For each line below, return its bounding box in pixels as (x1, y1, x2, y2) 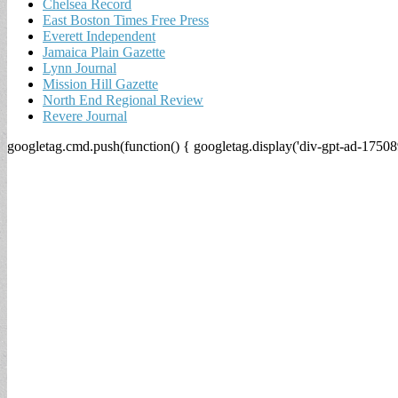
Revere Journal (43, 107, 127, 123)
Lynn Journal (43, 60, 116, 76)
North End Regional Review (43, 92, 203, 107)
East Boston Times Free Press (43, 12, 209, 28)
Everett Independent (43, 28, 155, 44)
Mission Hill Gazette (43, 76, 158, 92)
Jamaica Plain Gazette (43, 44, 165, 60)
